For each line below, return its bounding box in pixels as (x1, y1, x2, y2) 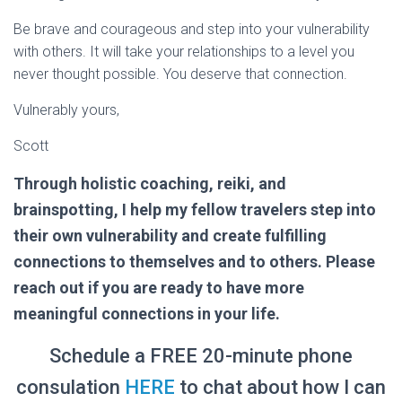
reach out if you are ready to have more (13, 278, 304, 297)
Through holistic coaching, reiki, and (13, 174, 286, 193)
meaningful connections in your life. (13, 304, 280, 323)
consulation (16, 376, 125, 398)
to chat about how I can (175, 376, 386, 398)
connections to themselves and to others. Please (13, 252, 375, 271)
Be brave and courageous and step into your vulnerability (13, 21, 370, 38)
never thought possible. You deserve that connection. (13, 66, 347, 83)
